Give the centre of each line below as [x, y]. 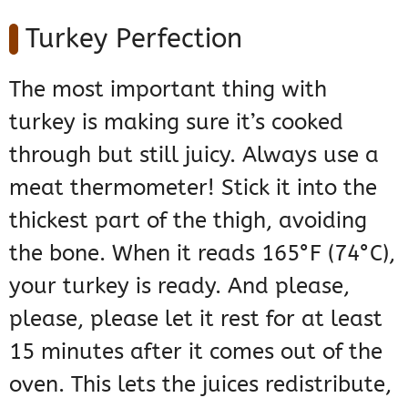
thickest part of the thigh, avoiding [188, 221]
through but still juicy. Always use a [194, 155]
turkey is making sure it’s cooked [176, 122]
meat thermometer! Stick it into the [193, 188]
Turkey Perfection [134, 39]
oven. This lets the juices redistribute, [200, 385]
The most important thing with [168, 90]
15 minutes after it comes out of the [196, 352]
